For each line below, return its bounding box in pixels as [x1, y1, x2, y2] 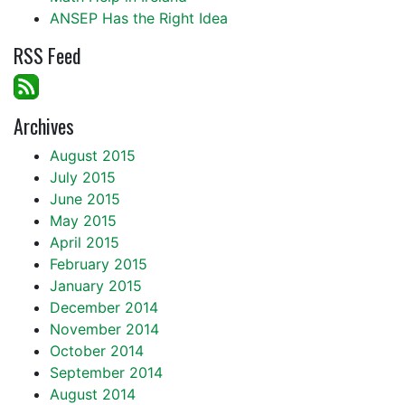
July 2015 [50, 168, 116, 186]
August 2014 [50, 385, 136, 403]
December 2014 [50, 298, 158, 316]
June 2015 [50, 190, 120, 208]
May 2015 [50, 212, 117, 230]
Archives [14, 111, 74, 140]
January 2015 [50, 277, 142, 295]
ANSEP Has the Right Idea [50, 9, 228, 27]
